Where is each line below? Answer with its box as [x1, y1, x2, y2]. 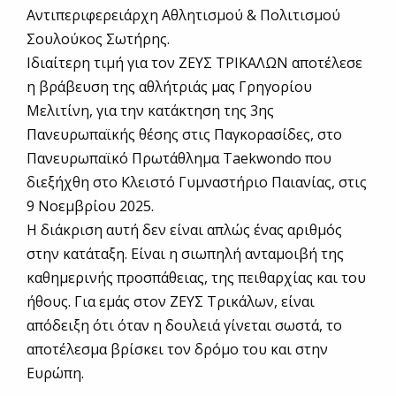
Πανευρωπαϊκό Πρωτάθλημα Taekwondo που [27, 148, 331, 169]
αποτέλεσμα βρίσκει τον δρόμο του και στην [27, 339, 328, 360]
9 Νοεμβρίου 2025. [27, 196, 154, 217]
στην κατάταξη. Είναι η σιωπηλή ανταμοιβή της [27, 244, 344, 264]
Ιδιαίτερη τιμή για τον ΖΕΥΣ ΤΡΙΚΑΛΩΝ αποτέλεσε [27, 53, 362, 73]
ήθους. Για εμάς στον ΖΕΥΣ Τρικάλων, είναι [27, 292, 315, 312]
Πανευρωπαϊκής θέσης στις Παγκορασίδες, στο [27, 125, 342, 145]
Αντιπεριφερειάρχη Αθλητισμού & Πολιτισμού [27, 5, 340, 26]
